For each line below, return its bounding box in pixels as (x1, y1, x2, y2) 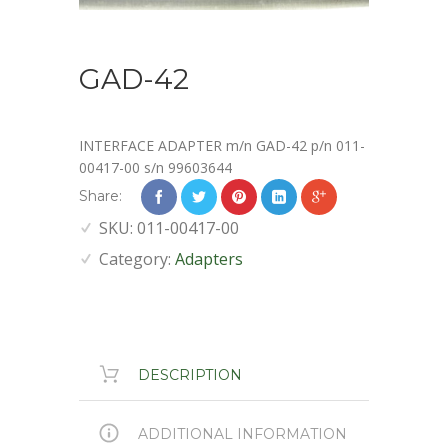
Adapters (175, 247, 243, 270)
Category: (99, 247, 175, 270)
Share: (79, 186, 122, 205)
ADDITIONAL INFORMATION (134, 424, 347, 443)
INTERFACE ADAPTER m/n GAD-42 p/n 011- (79, 135, 365, 155)
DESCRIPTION (134, 365, 242, 384)
